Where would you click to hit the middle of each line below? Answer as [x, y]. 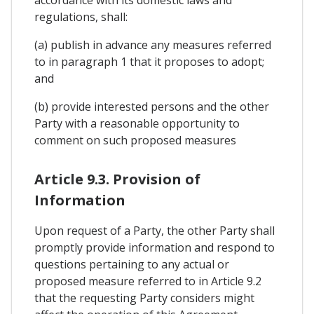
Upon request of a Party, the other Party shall [155, 230]
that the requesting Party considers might [144, 298]
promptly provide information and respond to [155, 247]
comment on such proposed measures [135, 140]
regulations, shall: [81, 16]
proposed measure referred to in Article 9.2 [148, 281]
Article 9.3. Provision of [117, 179]
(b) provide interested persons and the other [152, 106]
